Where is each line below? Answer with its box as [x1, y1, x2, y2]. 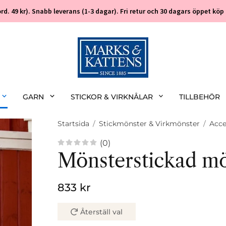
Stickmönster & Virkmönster [99, 119, 200, 128]
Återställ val [80, 207, 123, 217]
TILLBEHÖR [179, 92, 220, 101]
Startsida [58, 119, 89, 128]
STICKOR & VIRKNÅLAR [70, 92, 153, 101]
